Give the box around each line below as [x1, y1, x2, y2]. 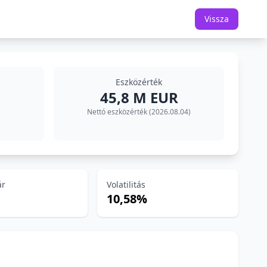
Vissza [204, 13, 229, 24]
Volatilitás [107, 179, 146, 190]
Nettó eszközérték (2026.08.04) [87, 107, 191, 117]
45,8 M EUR [100, 88, 178, 107]
